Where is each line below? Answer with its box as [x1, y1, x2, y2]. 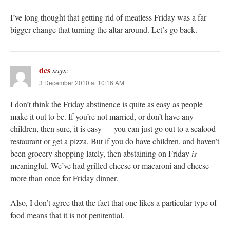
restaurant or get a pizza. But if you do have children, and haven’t [10, 136, 219, 147]
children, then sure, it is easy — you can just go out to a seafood [10, 123, 216, 135]
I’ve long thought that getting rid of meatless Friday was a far [10, 12, 206, 23]
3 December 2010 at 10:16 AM [39, 78, 124, 87]
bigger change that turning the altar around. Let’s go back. [10, 24, 197, 35]
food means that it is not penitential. [10, 209, 124, 221]
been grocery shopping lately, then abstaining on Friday [10, 148, 191, 159]
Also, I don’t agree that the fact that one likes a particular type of [10, 197, 217, 208]
